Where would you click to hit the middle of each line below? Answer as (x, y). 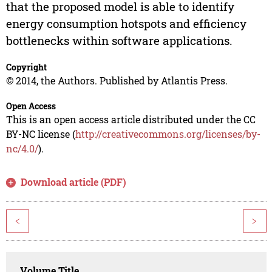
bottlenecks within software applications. (119, 41)
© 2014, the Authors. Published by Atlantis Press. (117, 81)
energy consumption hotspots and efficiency (126, 24)
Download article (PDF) (74, 182)
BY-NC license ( (40, 134)
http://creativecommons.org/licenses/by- (168, 134)
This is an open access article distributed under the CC (131, 120)
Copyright (26, 67)
